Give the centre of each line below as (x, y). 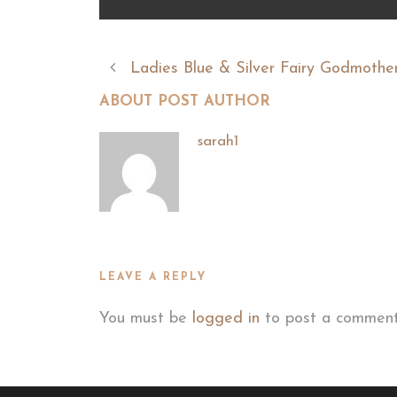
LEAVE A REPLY (153, 277)
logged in (226, 318)
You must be (146, 318)
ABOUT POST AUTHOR (185, 101)
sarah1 (218, 141)
